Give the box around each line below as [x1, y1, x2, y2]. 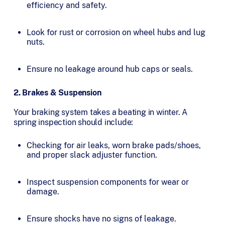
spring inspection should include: [13, 118, 136, 128]
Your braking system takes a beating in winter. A [13, 107, 188, 118]
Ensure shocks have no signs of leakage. [27, 214, 179, 224]
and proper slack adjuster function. [27, 150, 160, 160]
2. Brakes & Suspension [13, 87, 101, 97]
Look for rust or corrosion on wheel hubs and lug [27, 27, 206, 37]
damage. [27, 187, 62, 197]
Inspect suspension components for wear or [27, 177, 189, 187]
